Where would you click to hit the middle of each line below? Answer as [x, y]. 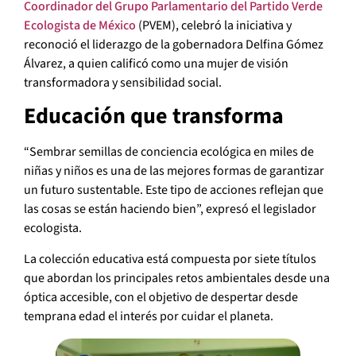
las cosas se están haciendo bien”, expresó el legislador [170, 209]
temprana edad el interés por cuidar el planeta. [149, 316]
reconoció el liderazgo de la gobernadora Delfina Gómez [174, 44]
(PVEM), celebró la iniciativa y [214, 25]
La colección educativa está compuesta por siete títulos [170, 259]
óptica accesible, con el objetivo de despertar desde [161, 297]
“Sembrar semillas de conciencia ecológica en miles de [169, 152]
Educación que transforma [154, 116]
